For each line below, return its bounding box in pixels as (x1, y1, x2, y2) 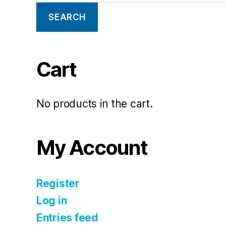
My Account (36, 135, 148, 160)
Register (36, 177, 80, 190)
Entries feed (36, 211, 98, 224)
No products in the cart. (36, 97, 153, 110)
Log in (36, 194, 67, 207)
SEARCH (48, 12, 86, 22)
